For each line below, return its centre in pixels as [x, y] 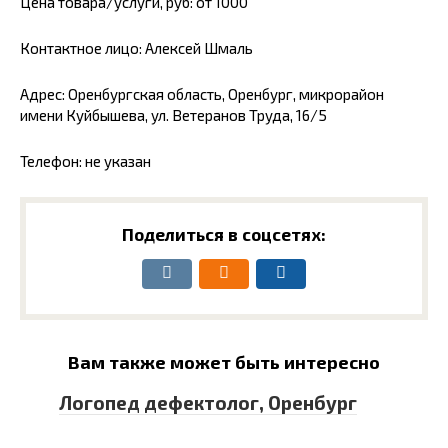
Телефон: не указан [85, 161]
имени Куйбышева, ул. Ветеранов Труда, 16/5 [173, 115]
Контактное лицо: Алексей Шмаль [136, 48]
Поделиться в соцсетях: [224, 234]
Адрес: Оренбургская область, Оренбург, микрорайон [202, 94]
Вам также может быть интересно [224, 362]
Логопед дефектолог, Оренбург [208, 402]
